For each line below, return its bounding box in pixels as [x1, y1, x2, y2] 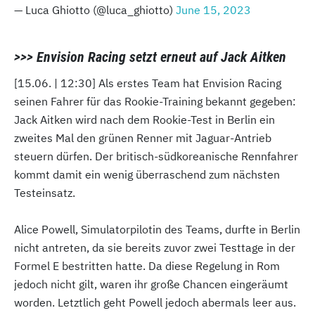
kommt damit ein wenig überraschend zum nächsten [14, 167, 280, 182]
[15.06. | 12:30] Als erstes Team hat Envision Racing [14, 76, 281, 91]
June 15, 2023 [176, 3, 251, 18]
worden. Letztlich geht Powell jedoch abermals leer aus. [14, 295, 296, 310]
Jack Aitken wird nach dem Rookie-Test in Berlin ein [14, 112, 275, 127]
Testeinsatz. [14, 186, 75, 200]
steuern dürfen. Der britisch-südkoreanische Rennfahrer [14, 149, 298, 164]
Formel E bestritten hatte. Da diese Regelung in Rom [14, 259, 280, 274]
